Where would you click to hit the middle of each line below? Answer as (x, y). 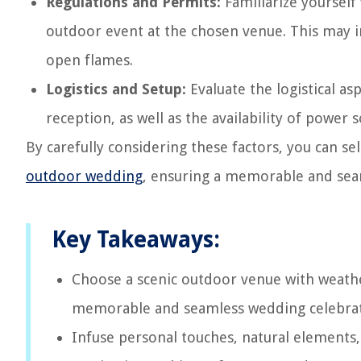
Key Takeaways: (136, 240)
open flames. (89, 60)
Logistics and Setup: (116, 89)
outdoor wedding (84, 176)
